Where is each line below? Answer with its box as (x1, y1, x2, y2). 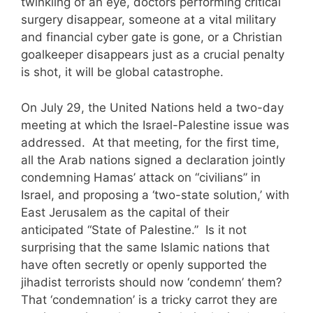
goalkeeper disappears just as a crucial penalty (21, 48, 284, 62)
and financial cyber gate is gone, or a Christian (21, 30, 282, 45)
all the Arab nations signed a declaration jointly (21, 152, 285, 167)
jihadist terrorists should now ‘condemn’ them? (21, 275, 286, 289)
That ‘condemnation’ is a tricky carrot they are (21, 292, 277, 307)
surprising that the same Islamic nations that (21, 240, 270, 254)
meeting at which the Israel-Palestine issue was (21, 117, 289, 132)
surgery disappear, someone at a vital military (21, 13, 276, 27)
